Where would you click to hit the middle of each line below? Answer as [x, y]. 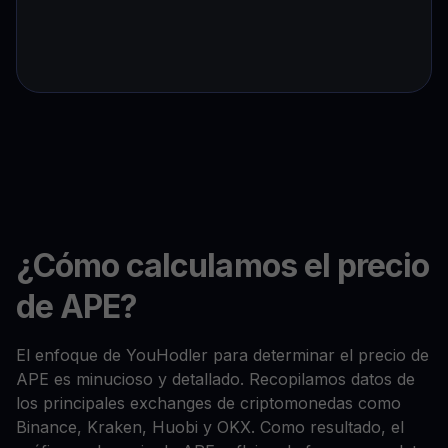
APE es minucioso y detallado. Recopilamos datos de [215, 379]
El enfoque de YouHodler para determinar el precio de [222, 355]
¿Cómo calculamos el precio [223, 266]
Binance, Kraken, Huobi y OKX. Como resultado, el [210, 427]
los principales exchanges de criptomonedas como [208, 403]
